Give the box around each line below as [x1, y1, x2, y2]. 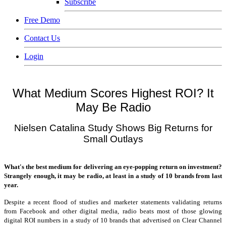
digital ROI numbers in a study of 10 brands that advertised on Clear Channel [4, 216, 222, 224]
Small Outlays [83, 134, 143, 144]
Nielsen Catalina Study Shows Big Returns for [14, 123, 212, 133]
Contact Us [24, 34, 60, 42]
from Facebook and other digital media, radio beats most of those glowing [4, 207, 222, 215]
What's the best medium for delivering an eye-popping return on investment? [4, 163, 222, 171]
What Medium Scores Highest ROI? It [12, 86, 214, 100]
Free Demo [24, 16, 60, 24]
